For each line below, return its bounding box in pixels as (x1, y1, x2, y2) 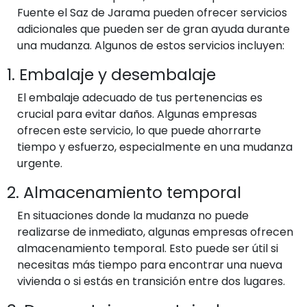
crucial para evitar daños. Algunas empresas (17, 106, 257, 122)
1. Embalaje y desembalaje (7, 62, 216, 86)
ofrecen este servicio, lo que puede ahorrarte (17, 122, 261, 138)
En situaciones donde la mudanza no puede (17, 207, 249, 223)
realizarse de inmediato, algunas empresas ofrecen (17, 223, 293, 240)
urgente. (17, 155, 62, 171)
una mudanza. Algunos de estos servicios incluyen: (17, 37, 284, 53)
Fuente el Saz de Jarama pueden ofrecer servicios (17, 4, 287, 21)
